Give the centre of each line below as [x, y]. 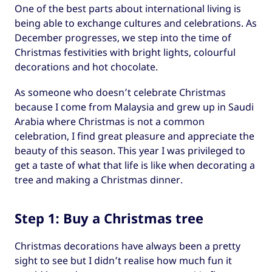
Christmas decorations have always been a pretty [127, 246]
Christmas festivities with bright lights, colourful [125, 52]
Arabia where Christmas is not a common [110, 122]
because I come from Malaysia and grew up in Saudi [134, 107]
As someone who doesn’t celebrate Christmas [120, 93]
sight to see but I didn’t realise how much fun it [123, 260]
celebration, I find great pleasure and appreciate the [134, 136]
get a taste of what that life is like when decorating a [135, 165]
